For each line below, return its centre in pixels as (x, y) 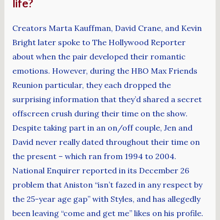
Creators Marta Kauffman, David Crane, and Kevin (107, 28)
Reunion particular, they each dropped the (91, 85)
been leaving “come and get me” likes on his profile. (108, 213)
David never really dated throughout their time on (106, 142)
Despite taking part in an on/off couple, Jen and (102, 128)
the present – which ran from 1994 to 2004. (94, 156)
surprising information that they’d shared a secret (107, 99)
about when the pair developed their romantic (99, 57)
